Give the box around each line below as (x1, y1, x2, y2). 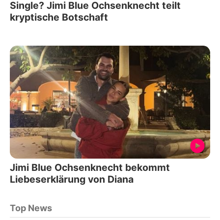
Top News (10, 202, 52, 213)
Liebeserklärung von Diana (10, 173, 134, 185)
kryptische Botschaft (10, 11, 108, 24)
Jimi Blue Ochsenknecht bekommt (10, 161, 170, 173)
